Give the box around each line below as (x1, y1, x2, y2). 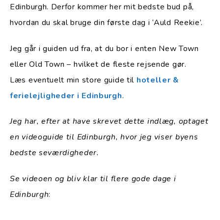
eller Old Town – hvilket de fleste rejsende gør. (10, 58, 187, 70)
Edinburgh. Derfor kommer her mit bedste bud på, (10, 1, 194, 12)
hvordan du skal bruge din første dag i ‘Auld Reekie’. (10, 17, 203, 28)
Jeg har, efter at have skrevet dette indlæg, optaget (10, 116, 209, 127)
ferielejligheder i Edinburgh (10, 90, 122, 101)
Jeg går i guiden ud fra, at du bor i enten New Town (10, 43, 199, 54)
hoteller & (136, 74, 179, 85)
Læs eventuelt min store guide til (10, 74, 137, 85)
